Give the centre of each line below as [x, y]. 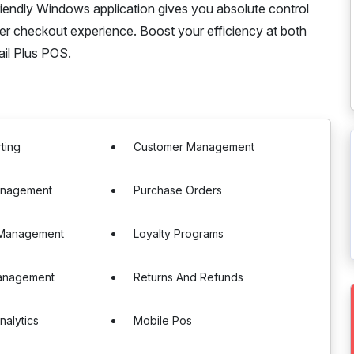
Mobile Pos [163, 320]
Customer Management [194, 147]
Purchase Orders [178, 190]
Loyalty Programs [179, 233]
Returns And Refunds [189, 277]
